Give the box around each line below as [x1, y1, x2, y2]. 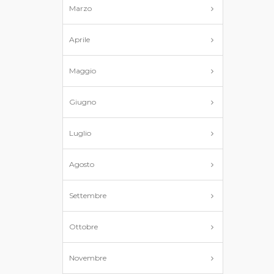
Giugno [69, 97, 96, 106]
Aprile [69, 35, 90, 44]
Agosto [69, 160, 94, 169]
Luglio [69, 128, 91, 138]
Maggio [69, 66, 96, 75]
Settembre [69, 191, 106, 200]
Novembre [69, 253, 106, 262]
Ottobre [69, 222, 98, 231]
